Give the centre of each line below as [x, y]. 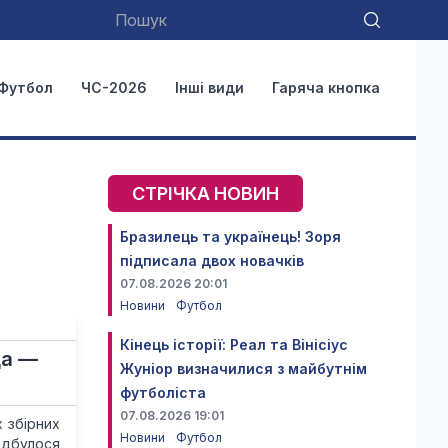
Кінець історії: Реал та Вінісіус [234, 344]
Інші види [209, 87]
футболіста [163, 392]
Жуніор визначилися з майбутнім [243, 368]
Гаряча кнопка [326, 87]
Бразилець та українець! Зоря [230, 236]
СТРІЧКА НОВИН [205, 193]
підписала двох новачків [212, 260]
